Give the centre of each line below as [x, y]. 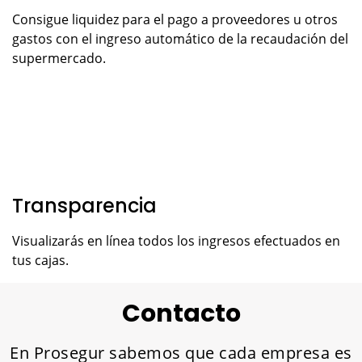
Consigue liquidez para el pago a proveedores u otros [175, 19]
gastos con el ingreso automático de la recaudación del [180, 38]
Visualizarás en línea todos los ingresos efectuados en [176, 240]
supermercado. [59, 58]
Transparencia [84, 205]
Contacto [181, 313]
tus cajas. [40, 260]
